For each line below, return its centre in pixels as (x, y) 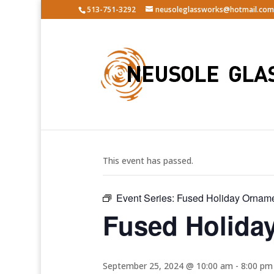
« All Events (130, 121)
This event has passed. (148, 161)
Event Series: (146, 198)
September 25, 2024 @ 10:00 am (168, 266)
